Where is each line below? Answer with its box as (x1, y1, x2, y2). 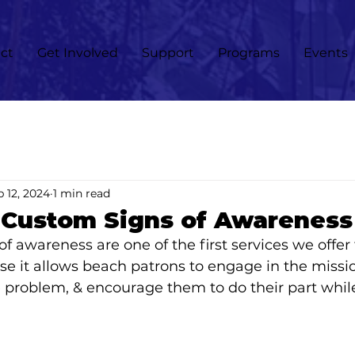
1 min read (53, 185, 110, 200)
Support (142, 45, 194, 60)
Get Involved (37, 45, 118, 60)
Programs (218, 45, 280, 60)
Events (303, 45, 348, 60)
